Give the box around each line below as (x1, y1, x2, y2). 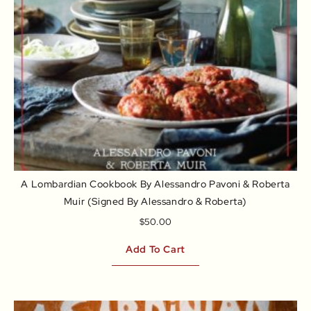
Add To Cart (126, 242, 185, 255)
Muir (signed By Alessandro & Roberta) (63, 195, 248, 208)
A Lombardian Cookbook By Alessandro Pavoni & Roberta (21, 178, 290, 191)
